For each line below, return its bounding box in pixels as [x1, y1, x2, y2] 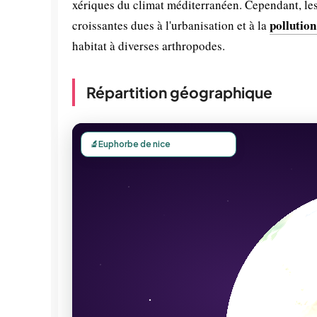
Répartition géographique [86, 83, 272, 102]
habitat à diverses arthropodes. [72, 38, 225, 54]
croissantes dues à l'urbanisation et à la [72, 17, 270, 33]
